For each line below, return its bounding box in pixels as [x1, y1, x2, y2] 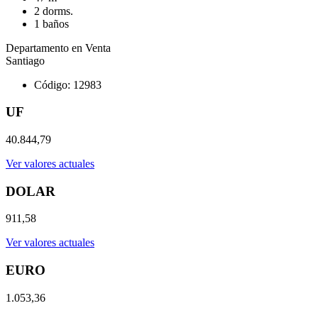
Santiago [6, 54, 45, 67]
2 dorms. [34, 4, 73, 17]
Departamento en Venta [6, 41, 111, 54]
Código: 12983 [34, 78, 102, 91]
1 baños [34, 17, 69, 30]
